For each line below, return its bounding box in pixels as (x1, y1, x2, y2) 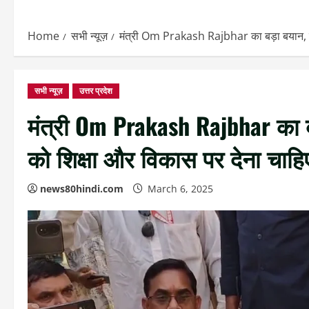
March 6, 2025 (145, 182, 216, 195)
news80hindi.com (40, 182, 123, 195)
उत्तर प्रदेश (79, 85, 112, 97)
